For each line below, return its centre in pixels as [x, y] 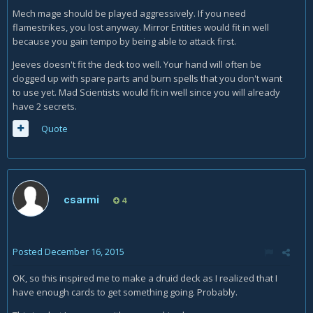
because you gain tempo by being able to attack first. [125, 41]
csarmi [81, 199]
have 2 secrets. [46, 106]
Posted [29, 251]
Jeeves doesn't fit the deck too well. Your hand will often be [137, 64]
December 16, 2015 [85, 251]
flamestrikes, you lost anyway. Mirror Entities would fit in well [141, 27]
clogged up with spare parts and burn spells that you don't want [147, 78]
